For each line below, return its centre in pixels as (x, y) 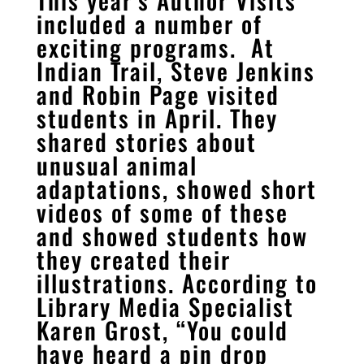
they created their (133, 259)
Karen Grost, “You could (162, 330)
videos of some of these (162, 212)
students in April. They (157, 118)
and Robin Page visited (158, 94)
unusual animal (117, 165)
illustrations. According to (177, 283)
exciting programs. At (155, 47)
